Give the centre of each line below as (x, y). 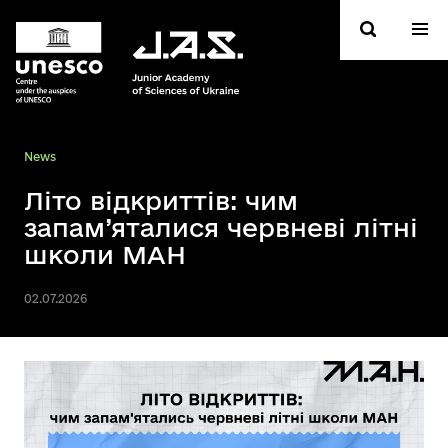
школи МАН (105, 254)
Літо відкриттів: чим (161, 200)
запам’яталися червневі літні (221, 227)
